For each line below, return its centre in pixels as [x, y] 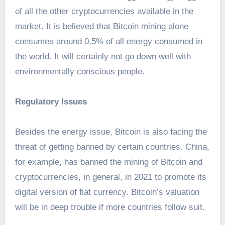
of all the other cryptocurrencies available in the [104, 12]
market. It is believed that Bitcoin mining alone [101, 27]
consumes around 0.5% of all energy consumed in [108, 42]
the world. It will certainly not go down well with [103, 57]
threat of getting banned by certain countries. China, [112, 147]
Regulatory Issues [51, 102]
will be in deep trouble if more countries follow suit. [110, 207]
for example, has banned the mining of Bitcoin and [108, 162]
